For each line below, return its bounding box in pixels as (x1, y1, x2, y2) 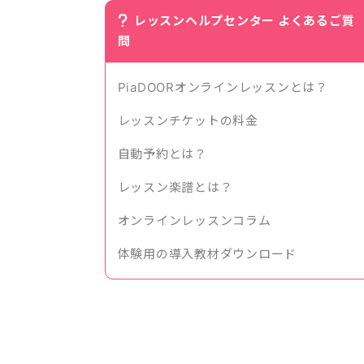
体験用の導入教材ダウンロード (117, 246, 297, 262)
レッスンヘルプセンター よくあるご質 (133, 13, 355, 28)
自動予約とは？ (117, 146, 207, 162)
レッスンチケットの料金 (117, 113, 258, 128)
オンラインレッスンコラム (117, 213, 271, 228)
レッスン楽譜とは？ (117, 180, 233, 195)
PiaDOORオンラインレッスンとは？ (117, 80, 328, 95)
